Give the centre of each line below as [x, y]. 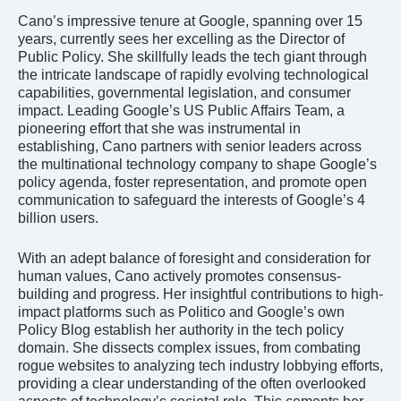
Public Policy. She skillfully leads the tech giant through [192, 56]
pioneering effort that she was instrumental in [159, 128]
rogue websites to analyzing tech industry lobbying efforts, [200, 365]
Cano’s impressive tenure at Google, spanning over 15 [190, 21]
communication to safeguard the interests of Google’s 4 [192, 200]
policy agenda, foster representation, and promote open [192, 182]
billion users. [58, 218]
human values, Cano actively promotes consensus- [179, 276]
